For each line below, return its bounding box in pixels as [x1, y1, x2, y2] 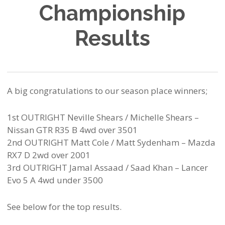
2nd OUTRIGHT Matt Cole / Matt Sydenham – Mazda [7, 136, 215, 148]
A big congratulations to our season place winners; [7, 84, 207, 96]
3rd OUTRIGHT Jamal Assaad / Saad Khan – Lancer [7, 161, 208, 173]
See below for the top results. [7, 200, 122, 212]
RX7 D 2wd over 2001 [7, 149, 90, 161]
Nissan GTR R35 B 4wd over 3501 [7, 124, 138, 136]
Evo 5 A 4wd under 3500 [7, 174, 103, 186]
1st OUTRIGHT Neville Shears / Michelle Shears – [7, 111, 199, 123]
